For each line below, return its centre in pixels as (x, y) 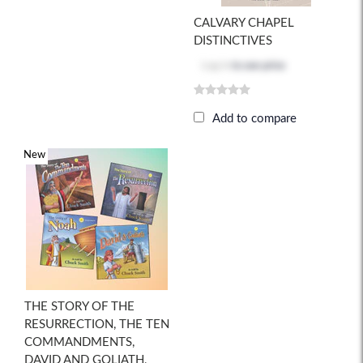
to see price (257, 66)
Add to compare (254, 119)
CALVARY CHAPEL (244, 23)
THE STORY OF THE (79, 307)
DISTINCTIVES (233, 41)
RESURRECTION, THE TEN (97, 325)
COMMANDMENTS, (79, 343)
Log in (216, 66)
